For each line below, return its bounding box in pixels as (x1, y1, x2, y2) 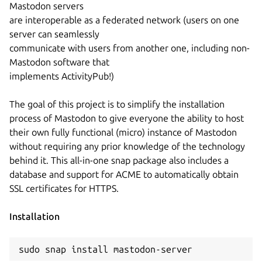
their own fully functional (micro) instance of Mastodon (9, 126, 237, 137)
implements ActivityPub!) (9, 70, 114, 81)
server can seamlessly (9, 28, 99, 39)
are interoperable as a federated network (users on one (9, 14, 239, 25)
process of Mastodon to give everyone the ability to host (9, 112, 244, 123)
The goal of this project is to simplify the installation (9, 98, 225, 109)
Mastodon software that (9, 56, 109, 67)
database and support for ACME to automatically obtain (9, 168, 239, 180)
